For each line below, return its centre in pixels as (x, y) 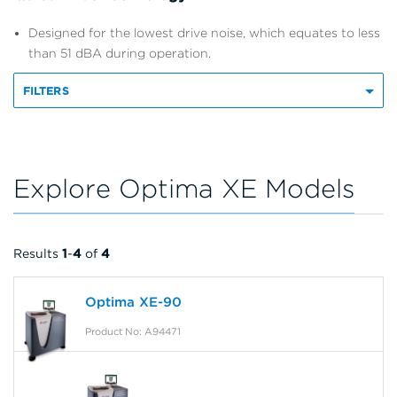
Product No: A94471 (133, 331)
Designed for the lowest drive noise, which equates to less (204, 32)
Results (38, 253)
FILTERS (46, 90)
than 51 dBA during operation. (120, 53)
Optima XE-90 (133, 302)
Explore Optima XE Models (184, 188)
